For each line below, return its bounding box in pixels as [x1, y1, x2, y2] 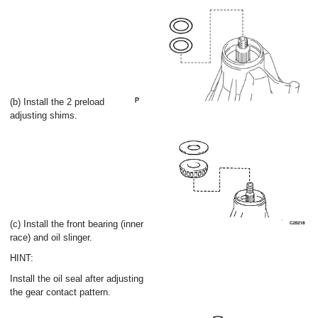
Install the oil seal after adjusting [10, 273, 143, 284]
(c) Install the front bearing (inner [10, 219, 143, 229]
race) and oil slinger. [10, 232, 92, 243]
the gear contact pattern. [10, 287, 111, 297]
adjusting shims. [10, 110, 77, 121]
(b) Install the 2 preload [10, 97, 104, 107]
